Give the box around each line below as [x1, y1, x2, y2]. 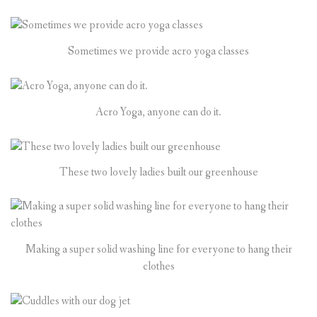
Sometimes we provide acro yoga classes [68, 43, 249, 59]
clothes [142, 259, 175, 275]
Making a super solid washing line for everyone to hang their [25, 242, 292, 258]
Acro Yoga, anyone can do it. [96, 104, 221, 120]
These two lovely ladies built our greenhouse [59, 165, 258, 180]
